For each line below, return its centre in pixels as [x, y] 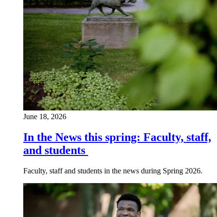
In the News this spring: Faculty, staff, [117, 137]
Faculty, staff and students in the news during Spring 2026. [113, 171]
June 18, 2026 [45, 117]
